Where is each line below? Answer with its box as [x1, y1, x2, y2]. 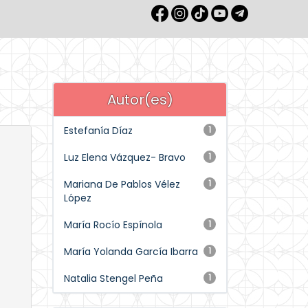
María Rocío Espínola [64, 218, 162, 232]
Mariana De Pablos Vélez [64, 177, 180, 191]
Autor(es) [107, 90, 173, 109]
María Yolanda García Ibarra [64, 245, 198, 258]
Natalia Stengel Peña [64, 272, 163, 285]
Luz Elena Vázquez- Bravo [64, 151, 186, 164]
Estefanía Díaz [64, 124, 133, 137]
